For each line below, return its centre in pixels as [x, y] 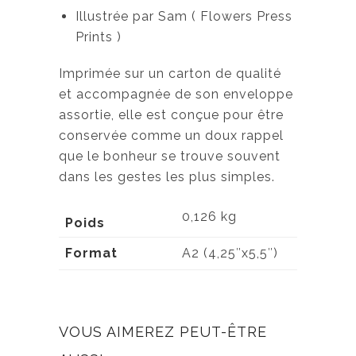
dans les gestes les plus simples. [167, 177]
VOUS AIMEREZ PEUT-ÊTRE [163, 332]
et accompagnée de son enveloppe [176, 94]
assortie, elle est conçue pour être [171, 115]
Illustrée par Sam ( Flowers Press [184, 16]
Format [91, 253]
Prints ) [98, 37]
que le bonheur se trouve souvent [170, 156]
